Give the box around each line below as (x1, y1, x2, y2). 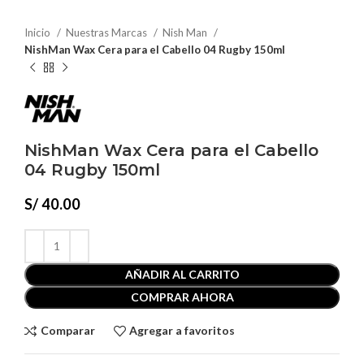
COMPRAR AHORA (130, 289, 234, 304)
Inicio (24, 26, 53, 39)
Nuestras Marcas (66, 26, 149, 39)
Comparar (40, 323, 95, 338)
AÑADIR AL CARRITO (124, 266, 240, 281)
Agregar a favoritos (129, 323, 236, 338)
